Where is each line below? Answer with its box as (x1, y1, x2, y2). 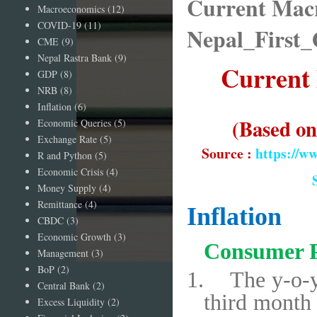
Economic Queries (37, 115, 111, 129)
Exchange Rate (37, 132, 97, 146)
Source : (201, 143, 255, 163)
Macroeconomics (37, 1, 105, 16)
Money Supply (37, 180, 96, 195)
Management (37, 246, 88, 260)
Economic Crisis (37, 164, 103, 178)
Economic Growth (37, 229, 111, 243)
